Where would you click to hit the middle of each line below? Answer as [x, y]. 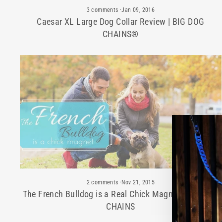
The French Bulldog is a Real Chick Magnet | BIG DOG [121, 194]
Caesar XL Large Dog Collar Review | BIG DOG [121, 21]
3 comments [103, 10]
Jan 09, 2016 [138, 10]
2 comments [103, 182]
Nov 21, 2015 [138, 182]
